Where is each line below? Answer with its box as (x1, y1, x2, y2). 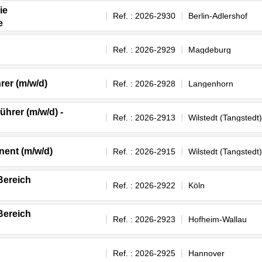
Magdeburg (188, 44, 231, 54)
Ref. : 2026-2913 (113, 112, 175, 122)
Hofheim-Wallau (188, 214, 247, 224)
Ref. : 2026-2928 (113, 78, 175, 88)
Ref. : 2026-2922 (113, 180, 175, 190)
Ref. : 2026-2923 (113, 214, 175, 224)
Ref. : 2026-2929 (113, 44, 175, 54)
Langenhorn (188, 78, 233, 88)
